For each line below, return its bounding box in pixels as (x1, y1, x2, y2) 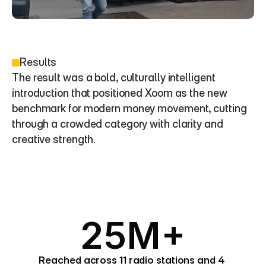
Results (20, 56, 57, 68)
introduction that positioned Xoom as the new (12, 87, 227, 99)
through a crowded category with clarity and (12, 118, 223, 130)
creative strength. (12, 133, 96, 145)
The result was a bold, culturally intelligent (12, 71, 216, 84)
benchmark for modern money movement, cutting (12, 102, 247, 115)
